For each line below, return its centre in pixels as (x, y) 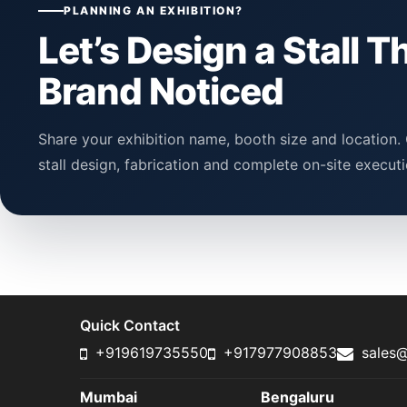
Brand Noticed (161, 92)
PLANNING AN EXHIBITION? (154, 11)
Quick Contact (130, 326)
